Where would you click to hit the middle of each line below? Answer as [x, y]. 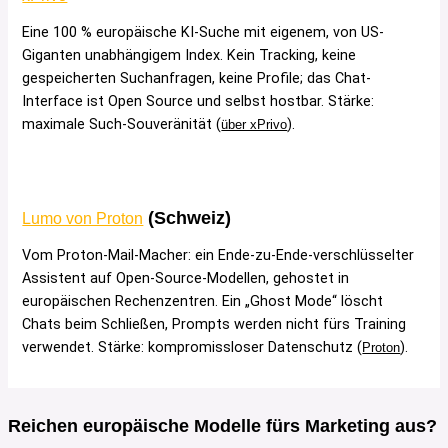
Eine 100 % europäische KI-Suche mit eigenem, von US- [203, 33]
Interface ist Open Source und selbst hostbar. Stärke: [198, 102]
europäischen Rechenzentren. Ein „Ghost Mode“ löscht [203, 302]
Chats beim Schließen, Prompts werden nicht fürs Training [214, 325]
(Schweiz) [187, 217]
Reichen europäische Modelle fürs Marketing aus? [222, 425]
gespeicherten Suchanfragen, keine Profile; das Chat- [197, 79]
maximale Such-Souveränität [119, 125]
